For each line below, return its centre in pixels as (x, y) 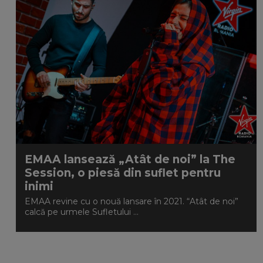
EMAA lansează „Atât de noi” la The (130, 159)
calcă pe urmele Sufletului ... (82, 212)
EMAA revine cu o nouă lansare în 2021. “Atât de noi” (131, 201)
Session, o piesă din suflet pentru (123, 173)
